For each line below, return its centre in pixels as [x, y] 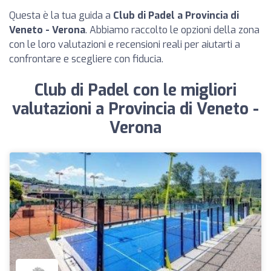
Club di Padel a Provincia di [176, 15]
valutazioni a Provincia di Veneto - [135, 109]
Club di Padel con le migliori [135, 90]
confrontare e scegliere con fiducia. [86, 59]
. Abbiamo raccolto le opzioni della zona [172, 30]
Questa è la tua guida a [61, 15]
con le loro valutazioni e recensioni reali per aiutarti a [125, 44]
